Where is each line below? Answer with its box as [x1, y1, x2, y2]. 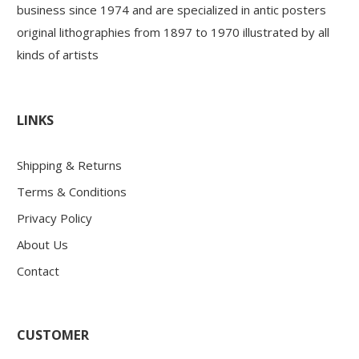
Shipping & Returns [17, 157, 123, 174]
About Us [17, 236, 69, 253]
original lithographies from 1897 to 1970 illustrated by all [17, 23, 330, 40]
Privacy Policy [17, 210, 93, 227]
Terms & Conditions [17, 184, 127, 200]
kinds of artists [17, 46, 99, 63]
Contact [17, 263, 60, 280]
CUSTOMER [17, 325, 90, 344]
